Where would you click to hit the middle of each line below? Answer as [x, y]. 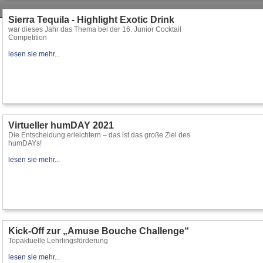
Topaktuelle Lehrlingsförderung [58, 241]
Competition [28, 38]
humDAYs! [25, 143]
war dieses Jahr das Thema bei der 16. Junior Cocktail [95, 29]
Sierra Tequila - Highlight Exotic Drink [91, 20]
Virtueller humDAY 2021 [61, 125]
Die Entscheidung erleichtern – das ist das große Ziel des [99, 135]
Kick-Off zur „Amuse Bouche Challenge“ [99, 231]
